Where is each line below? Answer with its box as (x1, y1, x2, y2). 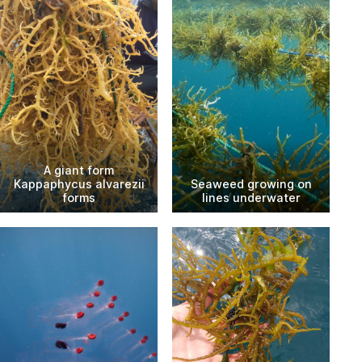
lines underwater (201, 190, 301, 204)
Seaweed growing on (190, 176, 312, 191)
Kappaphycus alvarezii (13, 176, 145, 191)
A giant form (44, 162, 114, 177)
